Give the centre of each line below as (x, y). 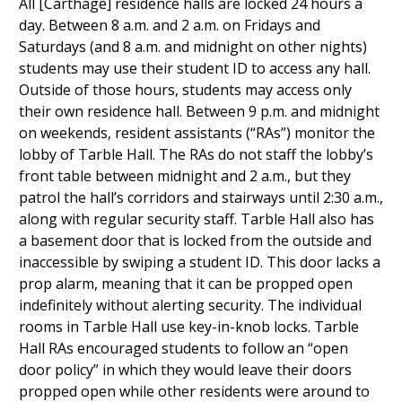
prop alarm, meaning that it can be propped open (185, 284)
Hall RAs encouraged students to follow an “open (183, 348)
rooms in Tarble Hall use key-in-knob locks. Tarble (188, 327)
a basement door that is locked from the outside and (195, 240)
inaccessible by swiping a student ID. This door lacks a (199, 262)
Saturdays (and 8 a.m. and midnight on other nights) (192, 47)
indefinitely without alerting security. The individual (190, 305)
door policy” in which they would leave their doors (185, 370)
